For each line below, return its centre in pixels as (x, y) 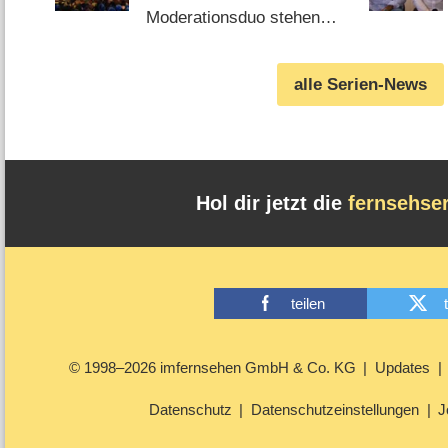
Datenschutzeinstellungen (334, 409)
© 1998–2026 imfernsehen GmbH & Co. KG (212, 367)
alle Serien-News (360, 84)
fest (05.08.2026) (209, 41)
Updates (402, 367)
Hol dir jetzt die (271, 203)
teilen (307, 303)
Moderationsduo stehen (232, 18)
